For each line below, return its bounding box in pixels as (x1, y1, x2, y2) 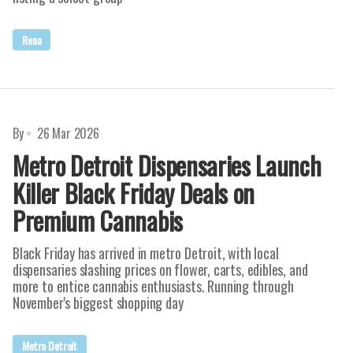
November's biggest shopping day (13, 292, 184, 313)
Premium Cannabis (13, 202, 183, 239)
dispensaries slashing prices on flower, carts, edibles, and (13, 259, 308, 280)
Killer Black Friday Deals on (13, 174, 255, 211)
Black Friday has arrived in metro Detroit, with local (13, 243, 279, 263)
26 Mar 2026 (36, 124, 99, 143)
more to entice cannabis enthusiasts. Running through (13, 276, 294, 296)
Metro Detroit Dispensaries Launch (13, 147, 321, 184)
